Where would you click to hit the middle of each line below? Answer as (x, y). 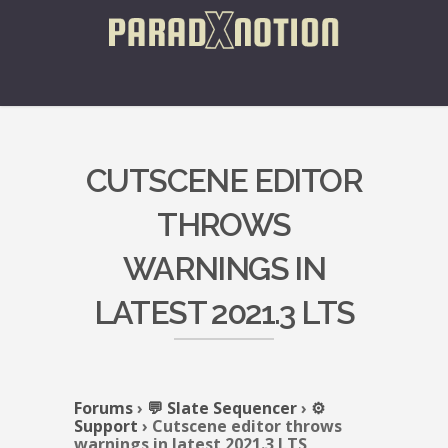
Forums (103, 408)
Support (106, 426)
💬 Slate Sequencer (222, 408)
